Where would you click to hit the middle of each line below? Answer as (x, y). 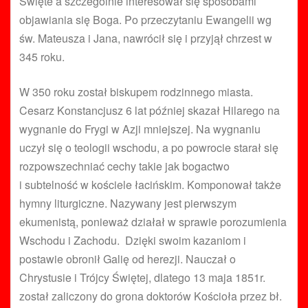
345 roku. (42, 57)
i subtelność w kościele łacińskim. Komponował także (150, 185)
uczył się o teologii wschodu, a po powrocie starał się (149, 148)
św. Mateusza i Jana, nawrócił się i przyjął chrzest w (146, 38)
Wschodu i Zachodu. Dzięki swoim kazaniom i (133, 241)
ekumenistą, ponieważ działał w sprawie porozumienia (153, 222)
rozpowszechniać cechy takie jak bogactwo (124, 166)
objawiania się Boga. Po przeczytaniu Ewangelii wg (145, 20)
